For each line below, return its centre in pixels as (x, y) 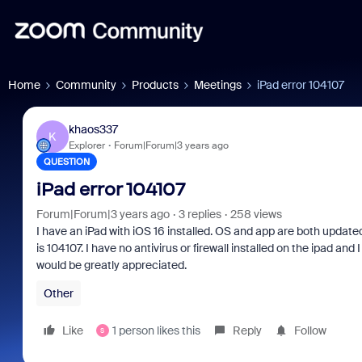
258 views (256, 214)
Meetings (218, 85)
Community (86, 85)
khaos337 (93, 129)
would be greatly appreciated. (111, 265)
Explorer (86, 145)
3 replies (200, 214)
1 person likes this (156, 330)
